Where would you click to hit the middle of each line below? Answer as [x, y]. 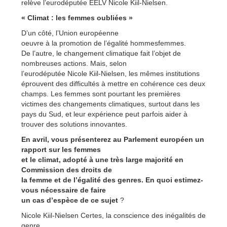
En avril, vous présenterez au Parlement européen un [113, 139]
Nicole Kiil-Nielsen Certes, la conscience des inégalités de [113, 215]
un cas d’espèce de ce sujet [70, 200]
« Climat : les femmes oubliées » [77, 17]
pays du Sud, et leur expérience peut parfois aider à [104, 114]
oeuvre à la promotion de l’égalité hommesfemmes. [104, 43]
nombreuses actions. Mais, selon [74, 63]
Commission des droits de [67, 169]
